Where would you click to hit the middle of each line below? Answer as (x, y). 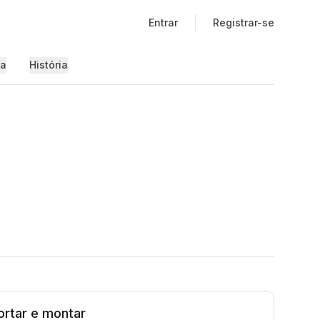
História (48, 65)
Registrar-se (244, 22)
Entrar (163, 22)
